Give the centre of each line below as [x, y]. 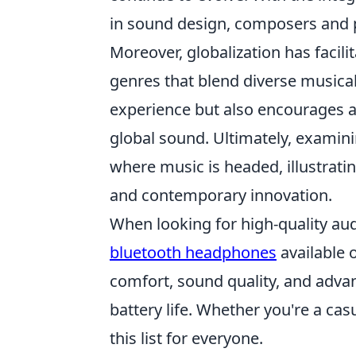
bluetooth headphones [193, 252]
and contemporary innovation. [221, 195]
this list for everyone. [186, 338]
